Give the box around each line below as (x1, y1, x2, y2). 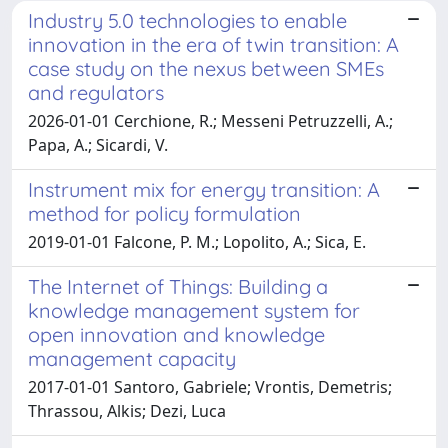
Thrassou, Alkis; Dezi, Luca (28, 399, 226, 422)
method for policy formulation (28, 200, 301, 226)
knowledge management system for (28, 297, 360, 323)
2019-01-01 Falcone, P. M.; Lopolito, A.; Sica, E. (28, 230, 366, 253)
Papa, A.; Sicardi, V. (28, 133, 168, 156)
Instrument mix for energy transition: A (28, 176, 380, 202)
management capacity (28, 345, 236, 371)
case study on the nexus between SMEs (28, 55, 384, 81)
